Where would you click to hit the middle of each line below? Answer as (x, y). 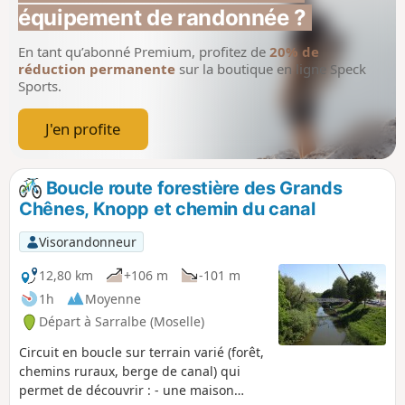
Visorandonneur (87, 241)
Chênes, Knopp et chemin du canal (167, 209)
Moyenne (113, 298)
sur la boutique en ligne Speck (271, 69)
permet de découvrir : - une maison (127, 391)
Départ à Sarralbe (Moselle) (122, 322)
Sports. (40, 86)
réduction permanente (97, 69)
